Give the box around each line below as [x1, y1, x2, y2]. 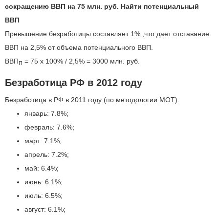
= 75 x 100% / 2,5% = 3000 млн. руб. [22, 57, 140, 65]
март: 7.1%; [24, 137, 62, 145]
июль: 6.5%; [24, 192, 63, 199]
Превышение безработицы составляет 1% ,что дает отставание [5, 30, 209, 38]
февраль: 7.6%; [24, 123, 74, 131]
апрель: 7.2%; [24, 151, 69, 158]
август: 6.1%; [24, 205, 66, 213]
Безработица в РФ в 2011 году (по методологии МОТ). [5, 96, 179, 104]
